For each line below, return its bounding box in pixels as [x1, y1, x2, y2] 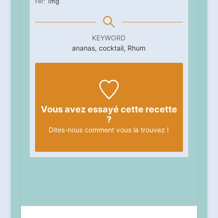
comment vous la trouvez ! [83, 127, 169, 135]
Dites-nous [49, 127, 83, 135]
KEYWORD [92, 35, 126, 43]
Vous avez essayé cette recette [40, 105, 177, 116]
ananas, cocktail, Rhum [72, 45, 146, 54]
